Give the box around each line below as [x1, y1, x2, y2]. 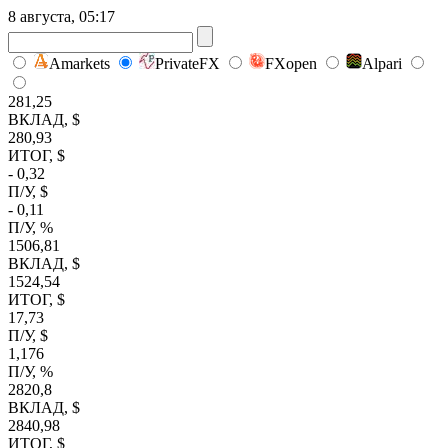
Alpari [362, 55, 402, 72]
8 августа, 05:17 [8, 8, 115, 25]
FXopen [265, 55, 317, 72]
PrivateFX [155, 55, 220, 72]
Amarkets [49, 55, 110, 72]
